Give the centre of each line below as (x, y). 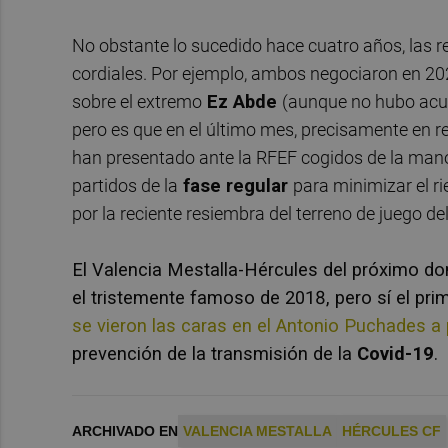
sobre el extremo (137, 101)
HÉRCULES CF (391, 430)
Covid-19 (395, 353)
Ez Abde (242, 101)
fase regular (235, 185)
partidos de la (125, 185)
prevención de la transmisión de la (214, 353)
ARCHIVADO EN (125, 430)
